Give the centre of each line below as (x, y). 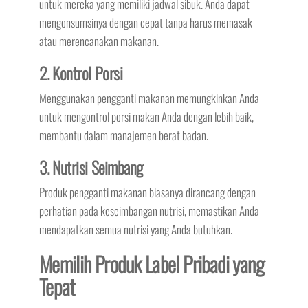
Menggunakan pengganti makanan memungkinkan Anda (149, 98)
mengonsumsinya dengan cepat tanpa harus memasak (145, 23)
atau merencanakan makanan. (99, 41)
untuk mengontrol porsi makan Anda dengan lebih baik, (146, 117)
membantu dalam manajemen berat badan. (123, 135)
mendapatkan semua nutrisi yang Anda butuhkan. (135, 230)
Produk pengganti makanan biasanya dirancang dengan (147, 192)
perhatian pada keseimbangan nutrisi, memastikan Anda (149, 211)
